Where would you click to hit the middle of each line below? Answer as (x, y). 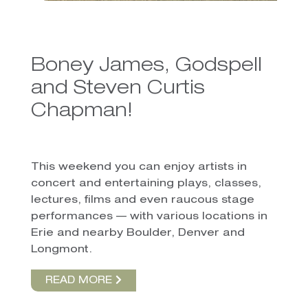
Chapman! (81, 112)
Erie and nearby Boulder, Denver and (137, 234)
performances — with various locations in (149, 217)
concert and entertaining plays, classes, (146, 184)
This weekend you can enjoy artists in (139, 168)
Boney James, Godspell (146, 67)
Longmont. (61, 250)
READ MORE (80, 282)
